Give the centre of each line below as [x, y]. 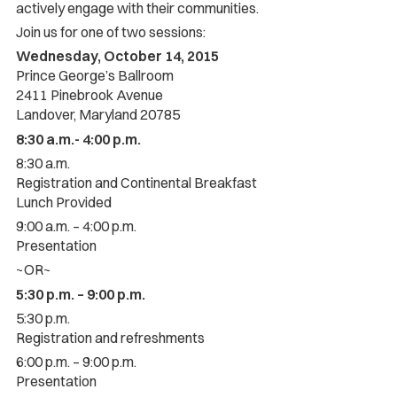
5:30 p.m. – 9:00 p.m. [80, 294]
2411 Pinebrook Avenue [89, 95]
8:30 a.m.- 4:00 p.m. [78, 139]
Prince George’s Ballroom [94, 76]
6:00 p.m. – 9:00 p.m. [76, 362]
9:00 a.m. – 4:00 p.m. [76, 226]
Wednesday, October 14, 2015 [117, 56]
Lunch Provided [63, 202]
